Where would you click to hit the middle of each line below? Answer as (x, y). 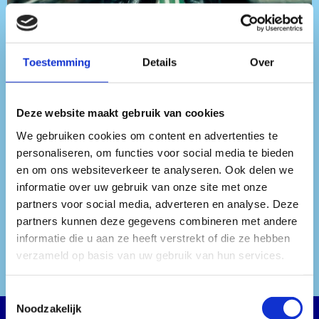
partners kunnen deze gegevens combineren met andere (157, 221)
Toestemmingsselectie (58, 293)
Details (159, 62)
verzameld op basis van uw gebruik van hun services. (151, 255)
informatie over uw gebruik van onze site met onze (142, 187)
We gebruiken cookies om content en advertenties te (147, 135)
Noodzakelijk (49, 308)
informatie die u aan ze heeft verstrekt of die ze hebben (153, 238)
